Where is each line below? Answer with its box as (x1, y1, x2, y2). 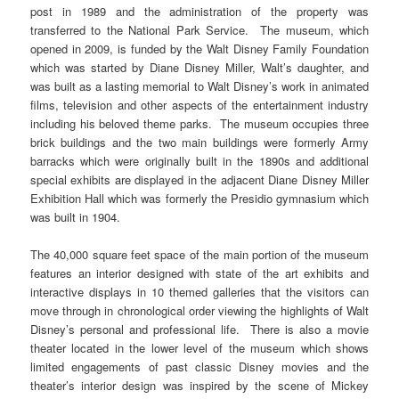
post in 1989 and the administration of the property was (30, 3, 369, 20)
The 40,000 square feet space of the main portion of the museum (30, 246, 369, 264)
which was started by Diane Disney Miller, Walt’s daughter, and (30, 59, 369, 77)
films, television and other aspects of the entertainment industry (30, 96, 369, 114)
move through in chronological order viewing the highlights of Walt (30, 302, 369, 320)
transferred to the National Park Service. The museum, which (30, 21, 369, 39)
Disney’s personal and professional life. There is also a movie (30, 321, 369, 338)
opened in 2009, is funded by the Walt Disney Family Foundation (30, 40, 369, 58)
